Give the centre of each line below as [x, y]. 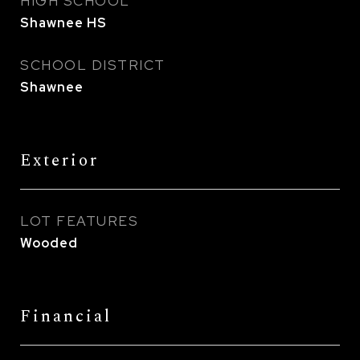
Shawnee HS [63, 23]
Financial [66, 317]
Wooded [49, 243]
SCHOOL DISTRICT [93, 65]
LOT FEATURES [79, 221]
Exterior [59, 161]
